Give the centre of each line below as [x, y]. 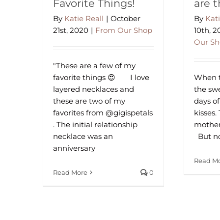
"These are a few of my [94, 66]
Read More [70, 172]
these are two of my [89, 101]
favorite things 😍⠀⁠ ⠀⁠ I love [101, 77]
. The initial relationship [95, 124]
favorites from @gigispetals [103, 113]
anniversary [74, 148]
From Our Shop [124, 30]
